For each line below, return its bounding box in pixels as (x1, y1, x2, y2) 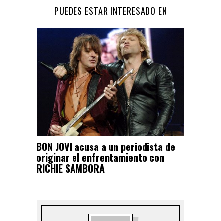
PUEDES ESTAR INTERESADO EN (54, 4, 167, 18)
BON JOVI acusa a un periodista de (37, 139, 175, 154)
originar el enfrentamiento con (37, 150, 164, 165)
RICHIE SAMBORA (37, 161, 105, 176)
